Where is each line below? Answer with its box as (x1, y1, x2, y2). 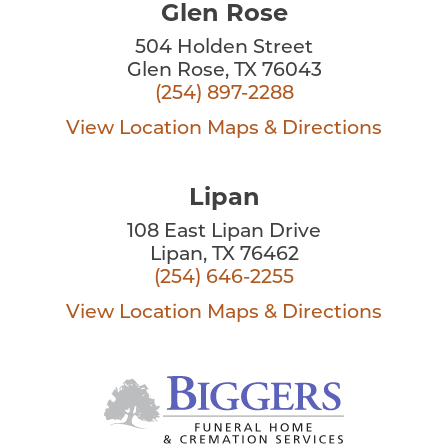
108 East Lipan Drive (127, 223, 321, 243)
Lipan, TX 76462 (149, 246, 299, 266)
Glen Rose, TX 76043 (126, 62, 322, 82)
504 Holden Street (135, 39, 313, 59)
